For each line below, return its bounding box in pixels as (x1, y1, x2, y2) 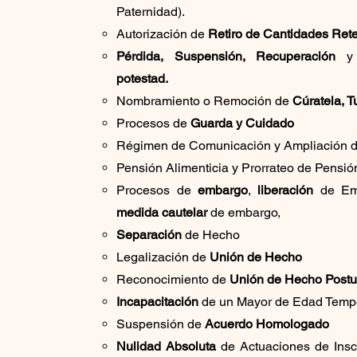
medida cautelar (116, 204, 208, 220)
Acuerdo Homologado (205, 316, 330, 331)
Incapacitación (116, 293, 199, 309)
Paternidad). (116, 3, 186, 19)
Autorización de (116, 25, 209, 41)
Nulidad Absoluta (116, 338, 217, 354)
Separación (116, 226, 182, 242)
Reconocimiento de (116, 271, 230, 287)
